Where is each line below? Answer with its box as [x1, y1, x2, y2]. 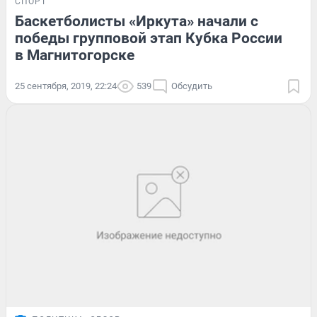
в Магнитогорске [15, 46, 134, 64]
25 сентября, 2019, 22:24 [15, 80, 117, 91]
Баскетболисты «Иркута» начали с [15, 12, 258, 30]
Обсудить [171, 80, 212, 91]
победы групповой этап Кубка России [15, 29, 282, 47]
